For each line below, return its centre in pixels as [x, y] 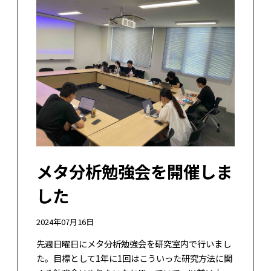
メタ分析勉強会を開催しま [134, 171]
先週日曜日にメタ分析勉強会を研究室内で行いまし [133, 243]
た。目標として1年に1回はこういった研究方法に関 [134, 258]
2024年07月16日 [65, 222]
